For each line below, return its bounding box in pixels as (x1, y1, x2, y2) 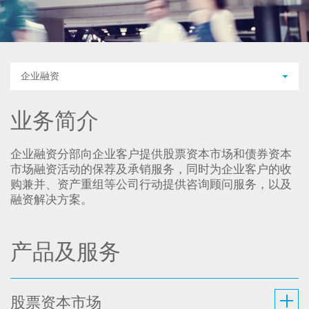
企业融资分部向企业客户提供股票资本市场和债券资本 (10, 146, 292, 163)
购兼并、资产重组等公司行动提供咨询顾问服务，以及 (10, 177, 292, 193)
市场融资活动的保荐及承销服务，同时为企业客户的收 (10, 161, 292, 178)
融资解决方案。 (10, 192, 92, 208)
